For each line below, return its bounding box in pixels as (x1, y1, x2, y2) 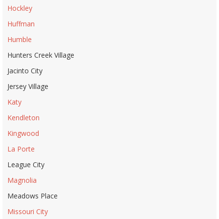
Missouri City (7, 206, 48, 216)
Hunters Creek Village (7, 50, 74, 60)
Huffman (7, 19, 35, 28)
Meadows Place (7, 191, 58, 200)
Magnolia (7, 175, 37, 185)
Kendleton (7, 112, 40, 122)
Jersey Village (7, 81, 48, 91)
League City (7, 159, 44, 169)
